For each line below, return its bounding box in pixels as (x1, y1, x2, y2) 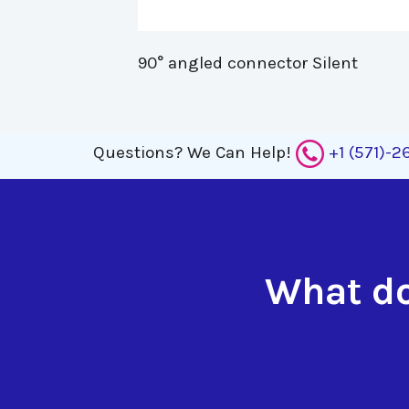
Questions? (93, 142, 183, 163)
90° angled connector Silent (137, 52, 358, 73)
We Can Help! (187, 142, 296, 163)
